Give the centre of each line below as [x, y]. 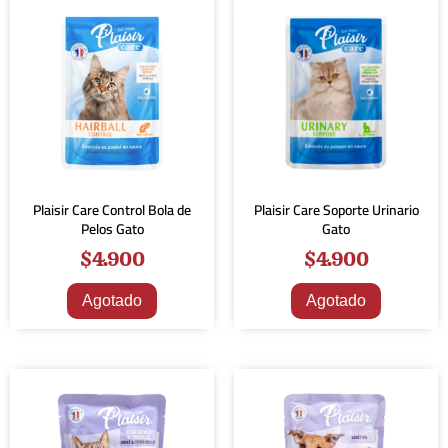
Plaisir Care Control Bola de [112, 210]
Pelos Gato [112, 229]
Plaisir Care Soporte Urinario [336, 210]
